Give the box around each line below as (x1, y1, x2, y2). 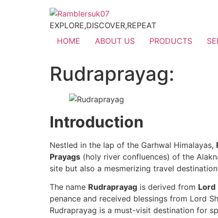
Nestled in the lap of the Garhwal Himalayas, (50, 140, 216, 150)
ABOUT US (95, 36, 135, 46)
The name (50, 182, 88, 192)
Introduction (50, 112, 144, 131)
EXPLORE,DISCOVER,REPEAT (50, 20, 156, 30)
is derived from (137, 182, 198, 192)
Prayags (50, 152, 80, 162)
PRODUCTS (149, 36, 192, 46)
